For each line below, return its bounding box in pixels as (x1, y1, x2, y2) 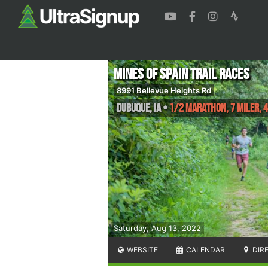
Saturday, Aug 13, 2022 (114, 223, 201, 233)
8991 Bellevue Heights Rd (117, 85, 211, 95)
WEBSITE (125, 245, 159, 254)
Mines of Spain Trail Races (114, 65, 249, 84)
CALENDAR (184, 245, 225, 254)
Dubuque (117, 100, 150, 115)
